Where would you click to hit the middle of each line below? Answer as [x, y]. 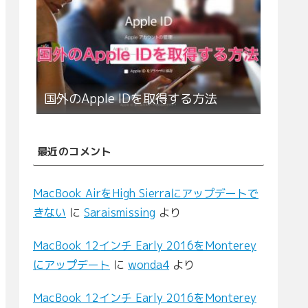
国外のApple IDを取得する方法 [130, 99]
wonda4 [148, 264]
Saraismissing [120, 212]
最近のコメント [74, 151]
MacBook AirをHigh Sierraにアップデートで [146, 193]
